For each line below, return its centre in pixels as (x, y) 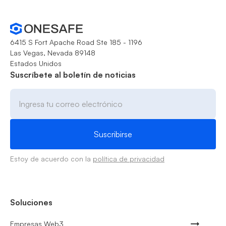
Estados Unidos (36, 63)
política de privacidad (129, 159)
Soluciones (31, 203)
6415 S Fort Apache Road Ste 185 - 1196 (76, 42)
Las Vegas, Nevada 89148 (53, 52)
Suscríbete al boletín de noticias (73, 74)
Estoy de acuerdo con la (51, 159)
